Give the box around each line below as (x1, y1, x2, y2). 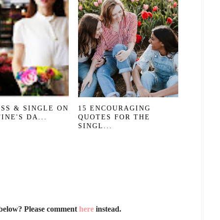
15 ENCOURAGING (78, 105, 151, 112)
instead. (94, 205, 121, 213)
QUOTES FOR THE (78, 113, 150, 121)
